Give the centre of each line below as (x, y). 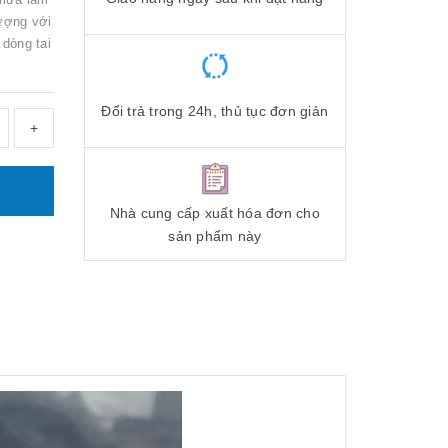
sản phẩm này (215, 235)
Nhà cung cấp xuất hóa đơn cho (214, 212)
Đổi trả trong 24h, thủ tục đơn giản (215, 111)
